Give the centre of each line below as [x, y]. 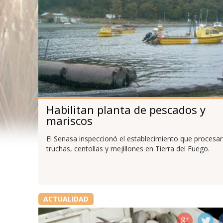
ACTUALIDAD [66, 199]
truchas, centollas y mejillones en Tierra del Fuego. [128, 149]
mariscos [69, 120]
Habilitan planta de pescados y [126, 109]
